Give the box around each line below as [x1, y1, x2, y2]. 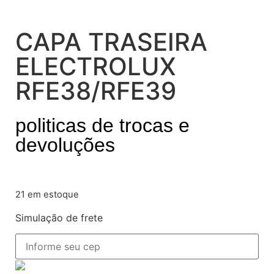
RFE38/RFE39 [15, 76, 176, 106]
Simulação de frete [15, 211, 103, 224]
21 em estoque [15, 189, 79, 201]
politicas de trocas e [15, 114, 190, 136]
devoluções [15, 134, 115, 156]
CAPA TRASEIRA [15, 27, 207, 57]
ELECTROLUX [15, 51, 176, 81]
